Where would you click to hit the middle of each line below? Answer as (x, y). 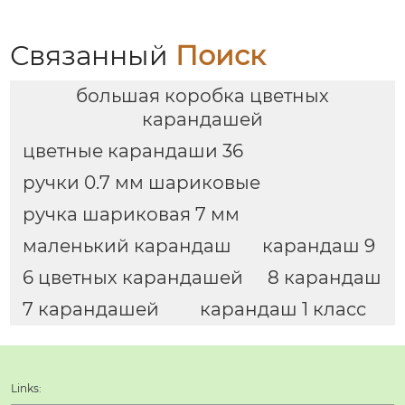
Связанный (93, 56)
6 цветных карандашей (132, 278)
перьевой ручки (106, 26)
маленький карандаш (127, 246)
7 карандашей (90, 310)
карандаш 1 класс (283, 310)
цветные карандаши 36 (132, 151)
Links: (26, 388)
